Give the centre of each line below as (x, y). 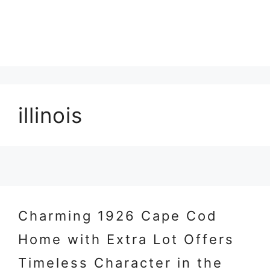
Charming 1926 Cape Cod (118, 216)
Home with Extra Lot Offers (126, 239)
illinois (50, 115)
